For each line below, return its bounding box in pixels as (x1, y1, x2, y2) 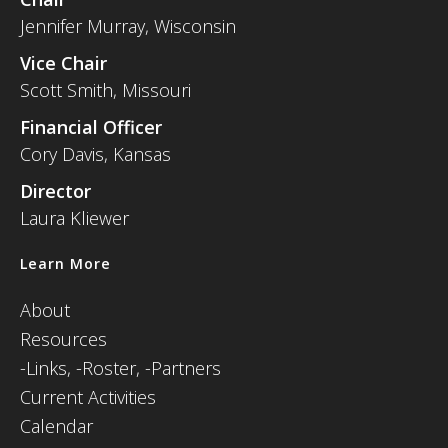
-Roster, (76, 356, 145, 380)
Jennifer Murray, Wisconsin (20, 14, 236, 38)
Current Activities (20, 385, 156, 409)
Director (20, 179, 91, 203)
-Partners (145, 356, 221, 380)
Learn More (20, 254, 111, 273)
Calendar (20, 414, 93, 438)
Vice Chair (20, 51, 107, 75)
